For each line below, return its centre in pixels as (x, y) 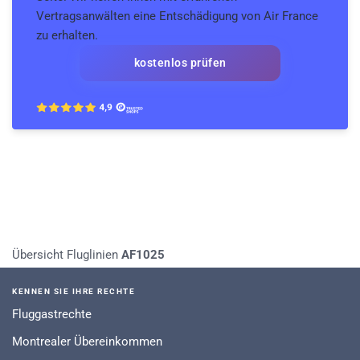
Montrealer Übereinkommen (87, 342)
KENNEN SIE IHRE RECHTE (74, 292)
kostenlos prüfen (180, 63)
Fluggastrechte (52, 315)
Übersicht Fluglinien (65, 255)
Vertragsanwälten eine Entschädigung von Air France (177, 16)
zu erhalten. (67, 36)
